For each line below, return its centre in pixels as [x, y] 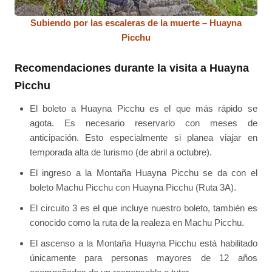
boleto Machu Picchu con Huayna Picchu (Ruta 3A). [133, 188]
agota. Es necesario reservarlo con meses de [143, 123]
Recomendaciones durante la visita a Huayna [132, 68]
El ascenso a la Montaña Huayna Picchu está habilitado [143, 243]
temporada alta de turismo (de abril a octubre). [121, 152]
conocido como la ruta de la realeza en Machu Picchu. [137, 223]
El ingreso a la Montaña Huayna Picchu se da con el [143, 173]
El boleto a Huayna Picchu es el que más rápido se [143, 109]
